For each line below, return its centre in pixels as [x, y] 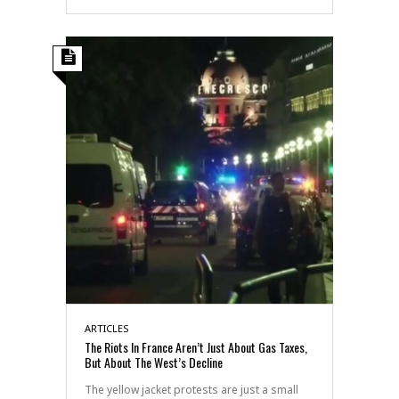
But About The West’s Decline [154, 362]
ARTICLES [107, 328]
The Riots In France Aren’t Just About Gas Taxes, [196, 346]
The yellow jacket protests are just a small [191, 389]
